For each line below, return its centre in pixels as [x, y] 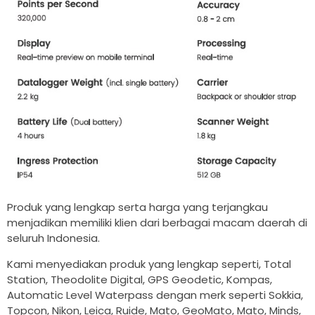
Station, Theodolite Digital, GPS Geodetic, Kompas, [140, 280]
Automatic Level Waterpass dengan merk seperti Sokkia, [155, 295]
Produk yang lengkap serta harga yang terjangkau [137, 207]
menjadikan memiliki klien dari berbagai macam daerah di [157, 223]
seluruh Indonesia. [53, 238]
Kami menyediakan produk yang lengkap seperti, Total [149, 264]
